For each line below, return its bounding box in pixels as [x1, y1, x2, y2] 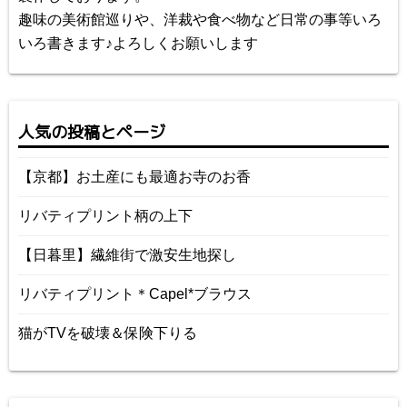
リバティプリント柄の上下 [18, 208, 193, 224]
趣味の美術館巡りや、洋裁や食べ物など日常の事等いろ [18, 12, 382, 28]
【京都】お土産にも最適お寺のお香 [18, 169, 251, 185]
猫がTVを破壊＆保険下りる [18, 325, 197, 342]
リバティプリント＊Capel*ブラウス [18, 286, 252, 303]
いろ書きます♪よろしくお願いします [18, 35, 258, 52]
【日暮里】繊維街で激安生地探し [18, 247, 236, 263]
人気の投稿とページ [18, 121, 165, 144]
